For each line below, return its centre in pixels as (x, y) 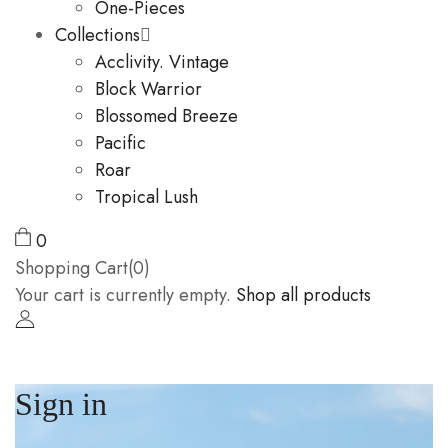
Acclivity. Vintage (162, 61)
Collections (97, 34)
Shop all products (303, 294)
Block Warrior (148, 88)
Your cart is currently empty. (123, 294)
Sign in (61, 403)
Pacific (120, 142)
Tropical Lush (146, 196)
